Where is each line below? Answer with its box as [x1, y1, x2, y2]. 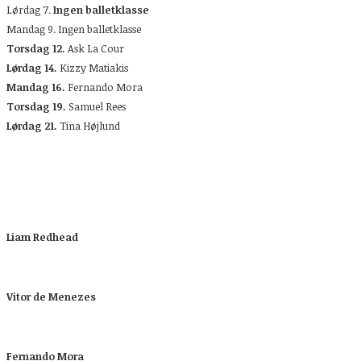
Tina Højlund [60, 118, 120, 133]
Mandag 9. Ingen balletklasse [6, 22, 141, 36]
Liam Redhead [6, 230, 78, 244]
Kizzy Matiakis [57, 60, 128, 75]
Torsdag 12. [6, 41, 65, 56]
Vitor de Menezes [6, 289, 96, 304]
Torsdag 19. [6, 99, 66, 114]
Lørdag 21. [6, 118, 60, 133]
